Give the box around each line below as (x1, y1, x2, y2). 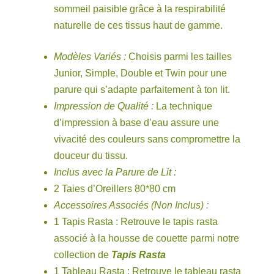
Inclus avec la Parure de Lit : (54, 167, 176, 178)
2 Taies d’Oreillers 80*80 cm (54, 183, 176, 194)
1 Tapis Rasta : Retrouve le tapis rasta (54, 217, 218, 228)
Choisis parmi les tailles (126, 51, 232, 62)
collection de (54, 250, 109, 261)
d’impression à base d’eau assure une (54, 117, 219, 128)
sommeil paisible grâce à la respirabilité (54, 4, 226, 15)
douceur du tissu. (54, 150, 128, 161)
